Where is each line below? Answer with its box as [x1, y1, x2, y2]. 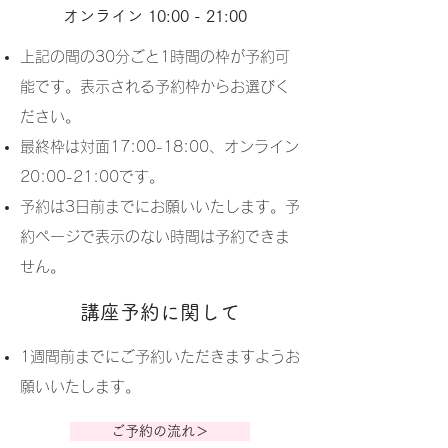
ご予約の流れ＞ [111, 424, 209, 438]
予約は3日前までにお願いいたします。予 [20, 199, 300, 214]
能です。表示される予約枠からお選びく [20, 79, 290, 94]
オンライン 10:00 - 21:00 [63, 8, 257, 24]
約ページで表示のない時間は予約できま [20, 229, 290, 244]
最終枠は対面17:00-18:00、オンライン [20, 139, 299, 154]
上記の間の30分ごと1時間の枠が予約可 [20, 49, 290, 64]
